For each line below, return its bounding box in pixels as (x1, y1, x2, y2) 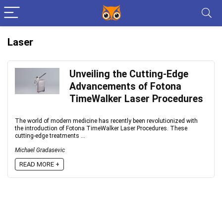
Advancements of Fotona (69, 81, 181, 92)
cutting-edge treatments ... (15, 132, 85, 139)
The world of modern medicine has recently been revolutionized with (15, 117, 198, 124)
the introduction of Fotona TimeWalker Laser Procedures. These (15, 125, 187, 132)
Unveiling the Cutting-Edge (69, 68, 188, 80)
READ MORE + (19, 161, 59, 168)
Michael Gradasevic (15, 147, 65, 154)
